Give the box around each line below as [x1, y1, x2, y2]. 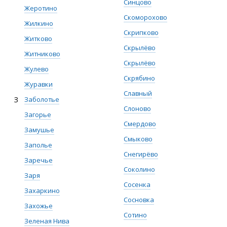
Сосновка [124, 195, 154, 204]
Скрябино [124, 73, 155, 83]
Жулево [24, 64, 49, 73]
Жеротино [24, 4, 57, 13]
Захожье [24, 201, 53, 210]
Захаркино [24, 186, 60, 195]
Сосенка [124, 180, 150, 189]
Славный [124, 89, 152, 98]
